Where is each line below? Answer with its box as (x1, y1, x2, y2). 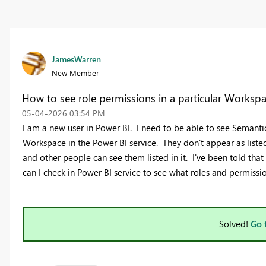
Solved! (219, 218, 251, 230)
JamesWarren (51, 53, 101, 65)
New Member (51, 68, 99, 78)
